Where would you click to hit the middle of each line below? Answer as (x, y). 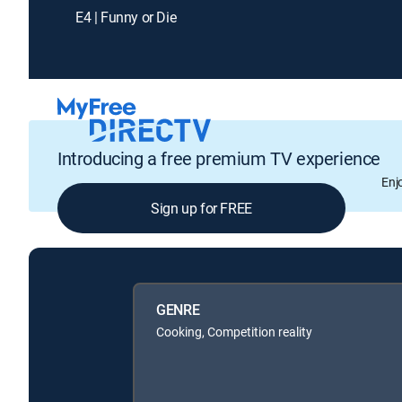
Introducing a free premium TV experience (219, 159)
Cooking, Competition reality (234, 331)
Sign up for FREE (201, 209)
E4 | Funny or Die (126, 17)
